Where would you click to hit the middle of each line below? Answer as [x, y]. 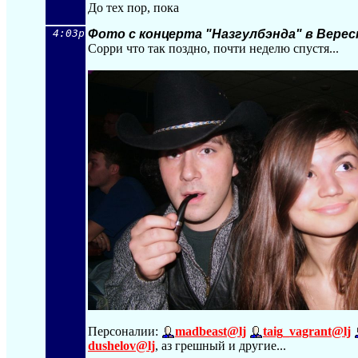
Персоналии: [125, 331]
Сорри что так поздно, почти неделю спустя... [213, 48]
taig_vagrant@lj [307, 331]
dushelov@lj [121, 346]
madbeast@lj [211, 331]
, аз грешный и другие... [221, 346]
